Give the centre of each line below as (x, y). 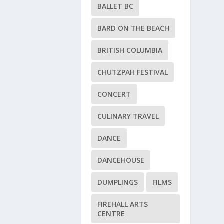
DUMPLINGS (117, 182)
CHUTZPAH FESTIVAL (132, 72)
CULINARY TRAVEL (128, 116)
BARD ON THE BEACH (133, 28)
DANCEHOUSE (121, 160)
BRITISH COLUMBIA (130, 50)
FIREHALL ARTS (122, 204)
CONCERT (114, 94)
